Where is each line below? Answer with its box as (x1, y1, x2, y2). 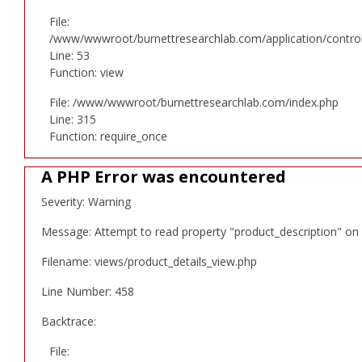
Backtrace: (41, 313, 96, 329)
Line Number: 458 (41, 283, 134, 299)
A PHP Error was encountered (41, 165, 286, 187)
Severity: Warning (41, 193, 131, 209)
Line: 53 (49, 47, 90, 63)
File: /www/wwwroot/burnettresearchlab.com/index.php (49, 94, 339, 110)
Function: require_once (49, 128, 167, 144)
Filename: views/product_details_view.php (41, 253, 257, 269)
